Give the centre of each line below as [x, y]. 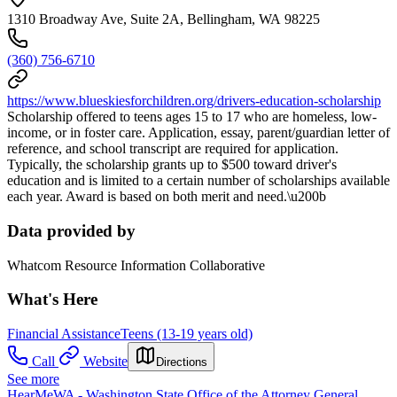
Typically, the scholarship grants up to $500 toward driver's [172, 165]
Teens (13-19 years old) [187, 334]
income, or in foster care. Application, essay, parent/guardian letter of [198, 133]
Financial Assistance [64, 334]
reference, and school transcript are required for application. [173, 149]
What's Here [52, 300]
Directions [182, 362]
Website [105, 362]
